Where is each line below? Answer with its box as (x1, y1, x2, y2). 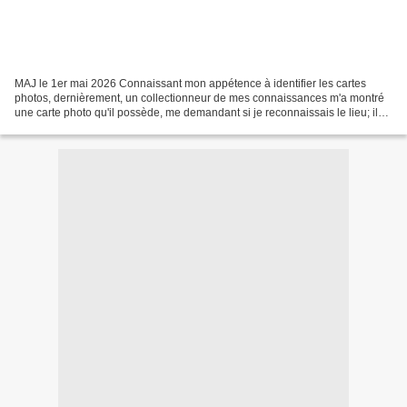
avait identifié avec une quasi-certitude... (15, 120, 213, 134)
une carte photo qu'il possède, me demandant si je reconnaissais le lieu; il (15, 105, 378, 119)
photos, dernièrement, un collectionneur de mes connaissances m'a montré (15, 91, 384, 104)
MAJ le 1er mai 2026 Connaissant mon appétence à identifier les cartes (15, 76, 366, 90)
